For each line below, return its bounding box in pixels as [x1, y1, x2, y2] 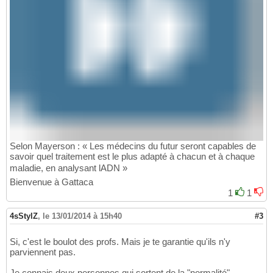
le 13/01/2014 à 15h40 [43, 211, 122, 221]
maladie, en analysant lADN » [10, 162, 127, 173]
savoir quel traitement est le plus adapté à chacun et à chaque [10, 151, 255, 161]
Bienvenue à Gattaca [10, 176, 93, 187]
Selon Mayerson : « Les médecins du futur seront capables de [10, 140, 256, 151]
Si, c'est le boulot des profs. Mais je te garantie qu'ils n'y [10, 236, 230, 247]
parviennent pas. [10, 246, 76, 257]
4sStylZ [10, 211, 38, 221]
